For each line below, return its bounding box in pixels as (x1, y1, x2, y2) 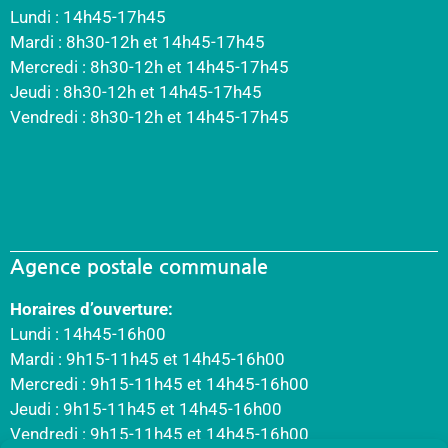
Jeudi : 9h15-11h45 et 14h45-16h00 (10, 399, 282, 420)
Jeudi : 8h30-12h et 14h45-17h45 (10, 82, 262, 103)
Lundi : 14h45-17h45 (10, 7, 166, 28)
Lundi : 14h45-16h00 (10, 324, 166, 345)
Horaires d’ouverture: (10, 299, 173, 320)
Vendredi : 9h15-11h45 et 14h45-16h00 (10, 424, 309, 445)
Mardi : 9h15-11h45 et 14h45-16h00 (10, 349, 285, 370)
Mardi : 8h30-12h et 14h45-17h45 (10, 32, 265, 53)
